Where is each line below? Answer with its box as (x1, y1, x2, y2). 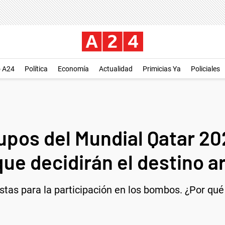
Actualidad (99, 65, 133, 73)
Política (25, 65, 48, 73)
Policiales (191, 65, 220, 73)
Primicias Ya (143, 65, 181, 73)
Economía (58, 65, 89, 73)
